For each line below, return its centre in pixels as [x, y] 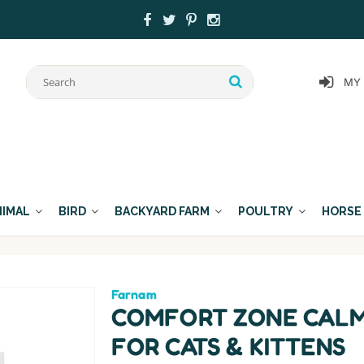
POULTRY [266, 212]
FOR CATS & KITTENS [228, 346]
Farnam [134, 294]
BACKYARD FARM [162, 212]
